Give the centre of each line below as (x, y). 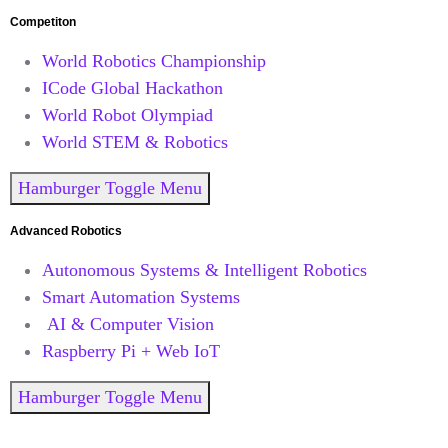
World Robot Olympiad (127, 114)
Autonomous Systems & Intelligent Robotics (204, 269)
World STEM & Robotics (135, 141)
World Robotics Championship (154, 60)
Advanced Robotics (66, 230)
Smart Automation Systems (141, 296)
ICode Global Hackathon (132, 87)
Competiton (43, 21)
